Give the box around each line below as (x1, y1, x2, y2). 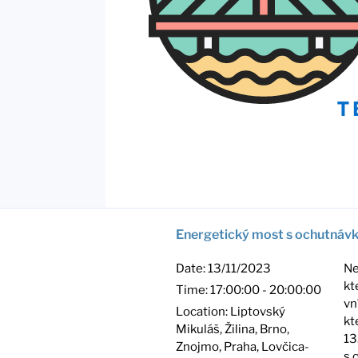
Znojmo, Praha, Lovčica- (176, 340, 309, 354)
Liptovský (230, 304, 285, 319)
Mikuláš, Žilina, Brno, (176, 322, 289, 336)
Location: (176, 304, 230, 319)
